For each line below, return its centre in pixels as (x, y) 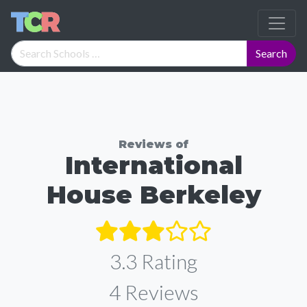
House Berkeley (153, 195)
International (153, 165)
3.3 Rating (153, 261)
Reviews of (153, 144)
